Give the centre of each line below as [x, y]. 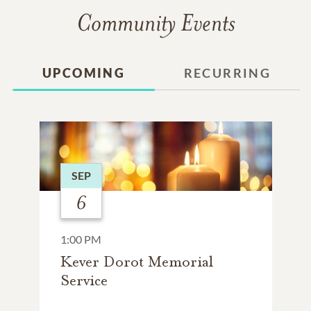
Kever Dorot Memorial [136, 261]
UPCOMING [84, 73]
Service [84, 280]
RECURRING [227, 73]
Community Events [155, 22]
